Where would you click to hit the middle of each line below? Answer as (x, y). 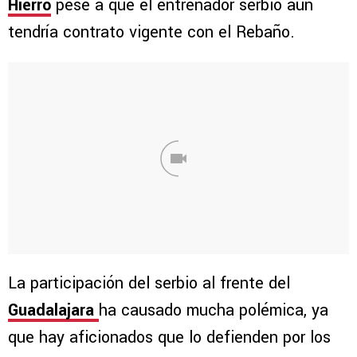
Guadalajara (53, 311)
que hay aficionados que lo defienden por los (169, 338)
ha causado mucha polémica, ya (214, 311)
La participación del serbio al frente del (149, 284)
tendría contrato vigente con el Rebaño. (154, 33)
